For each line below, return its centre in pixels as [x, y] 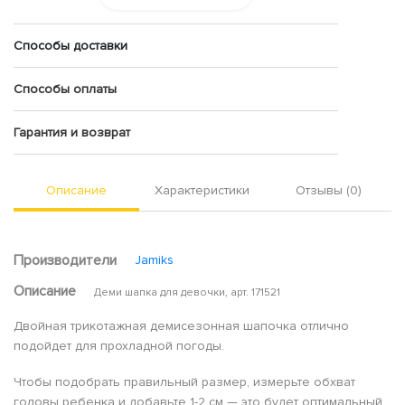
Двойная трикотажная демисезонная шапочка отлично [181, 325]
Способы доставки [71, 45]
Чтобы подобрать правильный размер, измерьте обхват [184, 381]
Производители [65, 260]
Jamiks [154, 259]
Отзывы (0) [328, 190]
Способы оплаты [65, 89]
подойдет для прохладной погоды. [119, 345]
